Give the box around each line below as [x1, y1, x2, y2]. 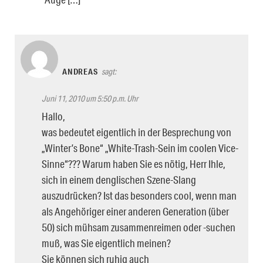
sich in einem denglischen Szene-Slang [42, 173, 196, 186]
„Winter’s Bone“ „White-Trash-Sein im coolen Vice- [42, 141, 238, 154]
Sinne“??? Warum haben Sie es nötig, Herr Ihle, [42, 157, 225, 170]
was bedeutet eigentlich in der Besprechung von [42, 125, 231, 139]
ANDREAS [62, 66, 98, 77]
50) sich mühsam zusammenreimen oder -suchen [42, 220, 235, 234]
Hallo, [42, 109, 65, 123]
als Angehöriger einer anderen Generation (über [42, 204, 229, 218]
